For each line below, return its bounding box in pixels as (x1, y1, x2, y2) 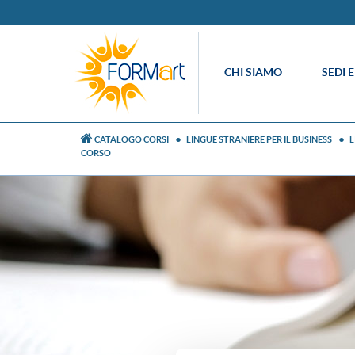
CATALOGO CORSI (94, 135, 169, 144)
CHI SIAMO (224, 66, 282, 78)
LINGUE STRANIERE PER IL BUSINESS (186, 135, 332, 144)
